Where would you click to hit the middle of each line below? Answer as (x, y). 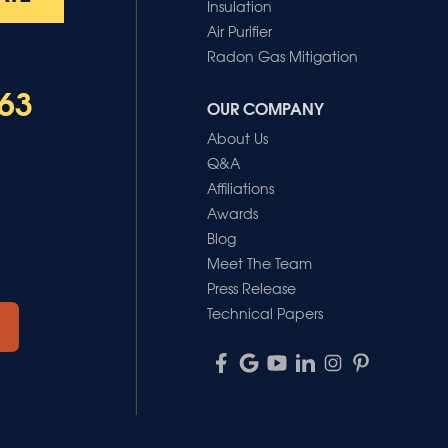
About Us (237, 137)
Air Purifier (239, 30)
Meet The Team (259, 262)
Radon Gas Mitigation (282, 55)
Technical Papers (264, 312)
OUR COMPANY (265, 107)
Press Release (251, 287)
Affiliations (240, 187)
